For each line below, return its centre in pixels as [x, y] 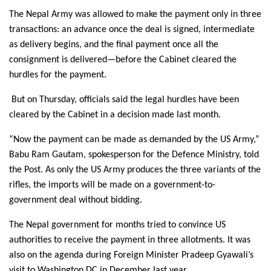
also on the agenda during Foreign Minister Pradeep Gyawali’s [131, 256]
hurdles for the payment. [58, 75]
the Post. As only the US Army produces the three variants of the [135, 170]
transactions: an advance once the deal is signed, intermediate [132, 30]
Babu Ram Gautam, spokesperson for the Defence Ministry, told [134, 155]
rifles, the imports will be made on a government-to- [112, 185]
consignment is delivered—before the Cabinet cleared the [123, 60]
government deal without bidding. [76, 201]
